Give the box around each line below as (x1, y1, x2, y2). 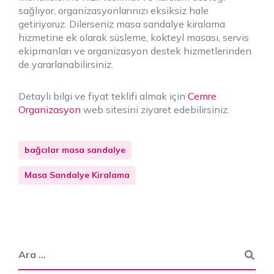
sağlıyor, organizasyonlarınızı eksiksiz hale (18, 4, 209, 17)
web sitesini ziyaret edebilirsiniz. (81, 103, 229, 116)
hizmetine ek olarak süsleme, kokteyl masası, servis (18, 31, 249, 43)
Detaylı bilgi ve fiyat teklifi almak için (18, 89, 188, 102)
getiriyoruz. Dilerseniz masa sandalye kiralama (18, 17, 225, 30)
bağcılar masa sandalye (24, 144, 125, 155)
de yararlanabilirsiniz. (18, 57, 113, 70)
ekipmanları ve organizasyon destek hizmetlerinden (18, 44, 251, 57)
